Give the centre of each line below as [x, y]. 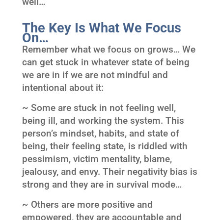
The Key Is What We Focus [101, 28]
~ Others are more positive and [87, 205]
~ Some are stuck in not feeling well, [99, 108]
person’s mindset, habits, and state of [100, 133]
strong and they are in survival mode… [102, 184]
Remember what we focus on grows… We [109, 49]
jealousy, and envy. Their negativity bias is [110, 172]
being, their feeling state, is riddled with [105, 146]
